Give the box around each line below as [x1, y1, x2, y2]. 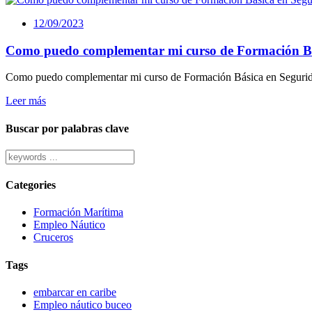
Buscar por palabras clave [6, 122, 129, 134]
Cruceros [33, 231, 73, 244]
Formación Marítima [33, 206, 123, 219]
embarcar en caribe [33, 286, 116, 298]
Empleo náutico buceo [33, 298, 132, 311]
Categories [6, 179, 56, 192]
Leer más [6, 95, 46, 107]
